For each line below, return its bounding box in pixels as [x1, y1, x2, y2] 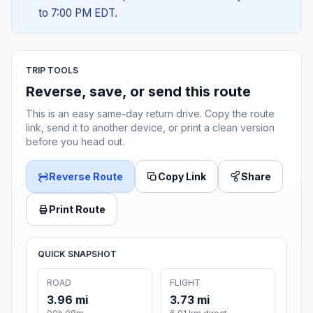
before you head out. [26, 136, 124, 148]
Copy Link [158, 170, 206, 183]
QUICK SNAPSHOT [38, 249, 117, 260]
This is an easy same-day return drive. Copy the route [26, 108, 275, 120]
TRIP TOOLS [26, 65, 78, 76]
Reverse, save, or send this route [26, 83, 251, 101]
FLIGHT [170, 277, 201, 289]
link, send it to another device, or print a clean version [26, 122, 275, 134]
